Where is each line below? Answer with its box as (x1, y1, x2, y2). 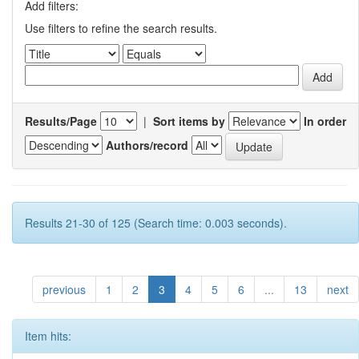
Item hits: (25, 328, 71, 344)
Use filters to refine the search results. (25, 20, 217, 36)
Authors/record (106, 136, 188, 153)
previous (42, 281, 86, 297)
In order (304, 113, 346, 129)
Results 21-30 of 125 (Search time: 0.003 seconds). (25, 215, 287, 231)
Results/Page (25, 113, 97, 129)
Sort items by (153, 113, 225, 129)
